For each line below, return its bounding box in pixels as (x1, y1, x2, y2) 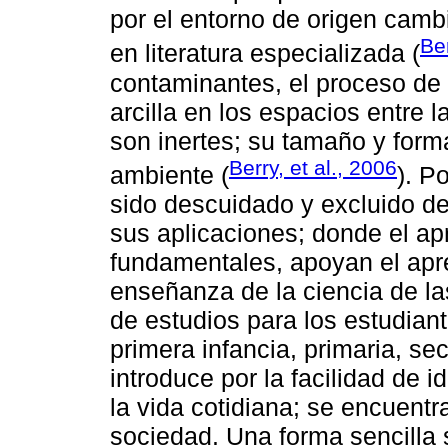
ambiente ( (110, 161, 229, 190)
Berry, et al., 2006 (229, 155, 397, 179)
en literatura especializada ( (110, 39, 420, 68)
